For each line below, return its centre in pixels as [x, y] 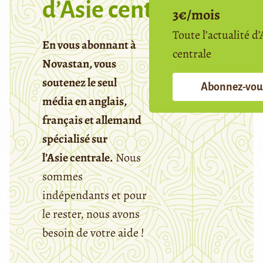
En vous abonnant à [89, 45]
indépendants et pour [95, 195]
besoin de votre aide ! [93, 233]
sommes [63, 177]
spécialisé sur [75, 139]
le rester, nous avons [91, 214]
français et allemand [92, 120]
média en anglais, [85, 102]
